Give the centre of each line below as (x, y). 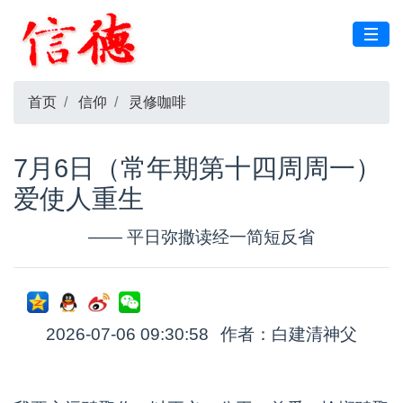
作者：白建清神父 (289, 334)
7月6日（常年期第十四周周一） (197, 168)
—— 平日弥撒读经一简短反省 (201, 237)
